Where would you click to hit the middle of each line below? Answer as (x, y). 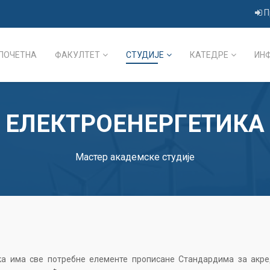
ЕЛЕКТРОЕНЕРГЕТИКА (135, 124)
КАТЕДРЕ (209, 55)
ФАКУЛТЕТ (77, 55)
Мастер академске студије (135, 157)
